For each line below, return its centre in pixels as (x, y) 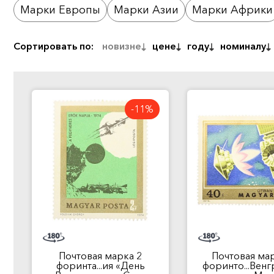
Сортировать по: (54, 46)
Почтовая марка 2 (100, 256)
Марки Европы (60, 10)
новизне (122, 46)
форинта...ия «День (100, 265)
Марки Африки (232, 10)
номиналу (243, 46)
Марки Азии (146, 10)
